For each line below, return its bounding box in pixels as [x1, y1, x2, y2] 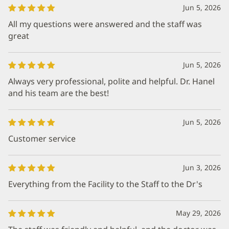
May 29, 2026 [176, 208, 221, 218]
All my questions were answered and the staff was [8, 18, 202, 30]
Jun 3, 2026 [183, 163, 221, 172]
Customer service [8, 133, 76, 144]
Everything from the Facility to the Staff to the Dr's [8, 178, 202, 190]
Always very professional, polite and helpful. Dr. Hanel [8, 76, 215, 87]
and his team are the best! [8, 87, 109, 99]
